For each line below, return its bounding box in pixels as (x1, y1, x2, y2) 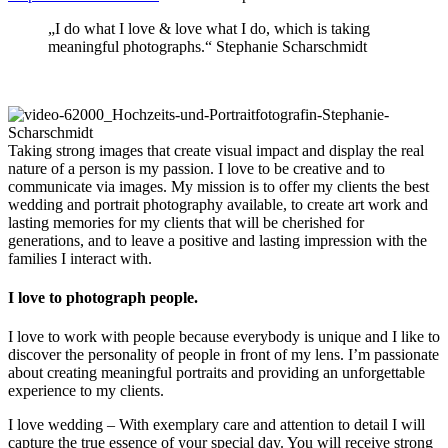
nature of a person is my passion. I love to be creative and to (8, 159, 385, 177)
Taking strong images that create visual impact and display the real (8, 141, 424, 159)
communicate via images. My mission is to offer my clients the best (8, 177, 429, 195)
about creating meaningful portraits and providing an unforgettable (8, 364, 425, 382)
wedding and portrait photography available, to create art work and (8, 195, 428, 213)
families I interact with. (8, 249, 152, 267)
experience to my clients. (8, 382, 164, 400)
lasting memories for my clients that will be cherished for (8, 213, 364, 231)
